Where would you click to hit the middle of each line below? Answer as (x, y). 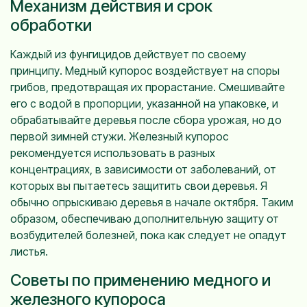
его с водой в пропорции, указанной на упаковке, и (144, 103)
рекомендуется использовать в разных (113, 153)
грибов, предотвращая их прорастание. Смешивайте (148, 87)
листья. (29, 251)
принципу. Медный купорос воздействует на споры (145, 71)
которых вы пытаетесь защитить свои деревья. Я (139, 186)
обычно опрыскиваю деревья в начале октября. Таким (152, 202)
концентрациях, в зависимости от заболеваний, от (143, 169)
